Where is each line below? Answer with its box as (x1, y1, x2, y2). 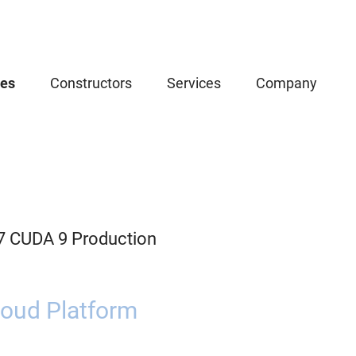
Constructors (50, 75, 132, 91)
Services (167, 75, 221, 91)
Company (256, 75, 317, 91)
